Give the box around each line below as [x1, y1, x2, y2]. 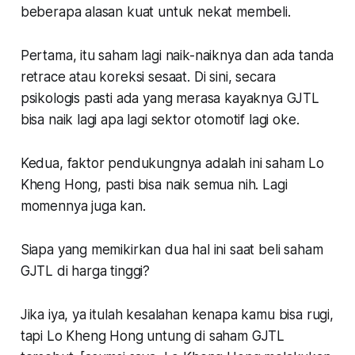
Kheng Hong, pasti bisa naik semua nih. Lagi [20, 176, 288, 193]
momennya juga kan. [20, 197, 146, 214]
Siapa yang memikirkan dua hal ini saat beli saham [20, 241, 323, 258]
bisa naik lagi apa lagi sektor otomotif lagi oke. [20, 111, 300, 128]
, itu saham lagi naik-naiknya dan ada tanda [72, 47, 334, 63]
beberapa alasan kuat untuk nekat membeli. [20, 3, 291, 20]
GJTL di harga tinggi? [20, 262, 151, 279]
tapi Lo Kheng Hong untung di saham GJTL [20, 327, 285, 344]
